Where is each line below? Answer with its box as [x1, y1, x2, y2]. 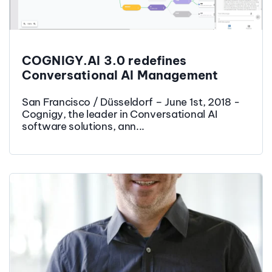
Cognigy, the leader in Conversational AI [22, 107, 218, 121]
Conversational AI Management [22, 67, 219, 83]
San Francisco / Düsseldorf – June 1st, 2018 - [22, 95, 240, 109]
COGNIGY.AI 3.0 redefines [22, 53, 187, 69]
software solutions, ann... [22, 120, 145, 134]
